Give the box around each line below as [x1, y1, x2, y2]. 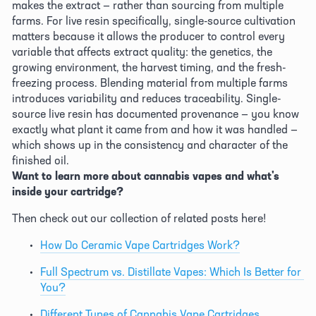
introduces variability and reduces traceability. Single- [12, 90, 281, 105]
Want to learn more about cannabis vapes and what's [12, 168, 279, 183]
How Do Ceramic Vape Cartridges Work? [40, 237, 240, 252]
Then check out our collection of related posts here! [12, 210, 269, 225]
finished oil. [12, 152, 72, 167]
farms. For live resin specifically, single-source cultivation [12, 13, 296, 28]
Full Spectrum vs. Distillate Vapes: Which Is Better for [40, 264, 301, 279]
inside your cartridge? [12, 183, 123, 198]
